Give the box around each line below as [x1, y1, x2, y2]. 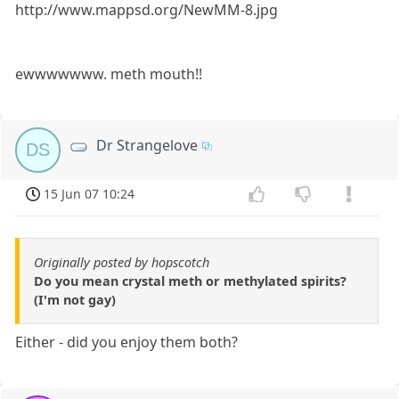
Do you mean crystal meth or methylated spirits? [34, 272, 346, 289]
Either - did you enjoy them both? [15, 331, 239, 352]
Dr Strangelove [96, 135, 199, 156]
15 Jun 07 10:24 [44, 185, 135, 203]
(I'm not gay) [34, 290, 116, 308]
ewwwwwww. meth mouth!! [15, 64, 203, 85]
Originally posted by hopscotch [34, 253, 209, 271]
